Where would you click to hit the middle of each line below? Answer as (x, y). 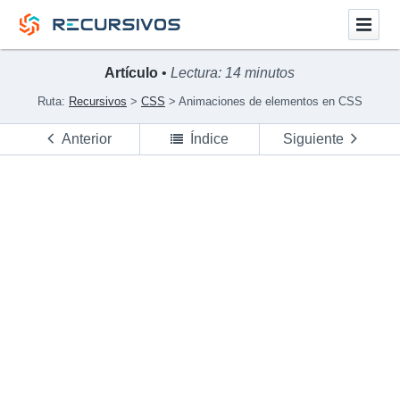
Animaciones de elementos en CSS (270, 101)
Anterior (87, 139)
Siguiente (313, 139)
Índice (209, 139)
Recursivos (97, 101)
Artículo (132, 73)
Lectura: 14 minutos (233, 73)
